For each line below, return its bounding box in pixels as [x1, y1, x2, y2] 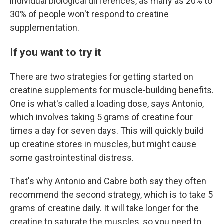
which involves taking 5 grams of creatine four [10, 112, 193, 122]
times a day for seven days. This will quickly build [10, 125, 204, 136]
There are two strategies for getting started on [10, 71, 193, 82]
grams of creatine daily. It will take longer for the [10, 203, 199, 213]
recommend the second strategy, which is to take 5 [10, 189, 213, 200]
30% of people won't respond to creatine [10, 9, 169, 19]
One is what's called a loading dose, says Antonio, [10, 98, 204, 109]
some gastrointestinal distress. [10, 152, 134, 163]
